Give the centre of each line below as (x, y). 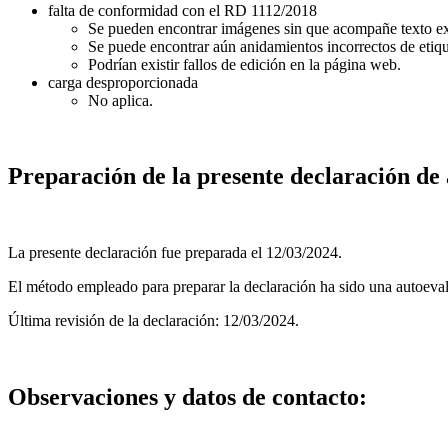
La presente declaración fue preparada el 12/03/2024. (175, 253)
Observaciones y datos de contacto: (187, 397)
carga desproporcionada (123, 82)
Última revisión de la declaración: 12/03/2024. (153, 321)
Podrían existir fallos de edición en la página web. (244, 64)
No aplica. (120, 100)
